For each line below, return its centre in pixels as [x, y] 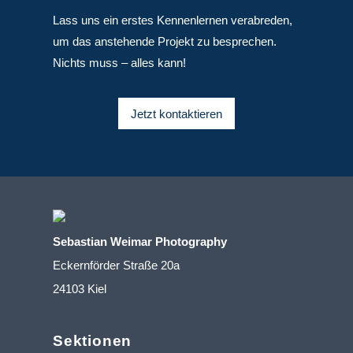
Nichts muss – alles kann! [120, 62]
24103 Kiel [80, 289]
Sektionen [93, 341]
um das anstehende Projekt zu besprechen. [165, 41]
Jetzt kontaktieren [176, 113]
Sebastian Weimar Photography [140, 242]
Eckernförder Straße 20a [117, 266]
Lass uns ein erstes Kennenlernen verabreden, [173, 20]
